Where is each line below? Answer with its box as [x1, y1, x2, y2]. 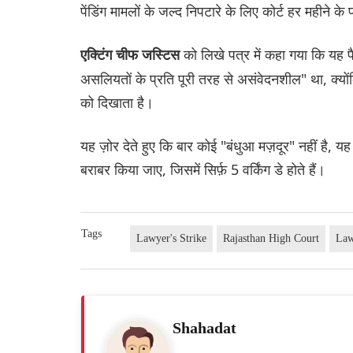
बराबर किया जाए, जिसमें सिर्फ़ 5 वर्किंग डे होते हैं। [80, 159, 325, 179]
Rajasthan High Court [223, 232, 320, 244]
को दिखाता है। [80, 92, 154, 112]
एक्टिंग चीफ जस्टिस [80, 46, 184, 63]
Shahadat [173, 318, 236, 336]
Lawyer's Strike [136, 232, 207, 244]
